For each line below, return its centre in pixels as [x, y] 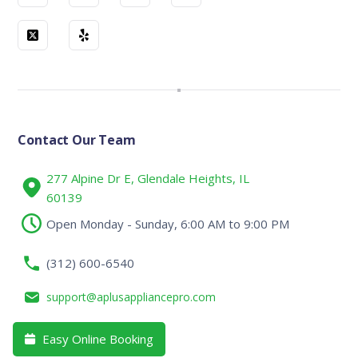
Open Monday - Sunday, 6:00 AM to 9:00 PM [168, 223]
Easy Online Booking [97, 338]
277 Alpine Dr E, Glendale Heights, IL [147, 178]
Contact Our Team [77, 139]
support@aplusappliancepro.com [131, 297]
